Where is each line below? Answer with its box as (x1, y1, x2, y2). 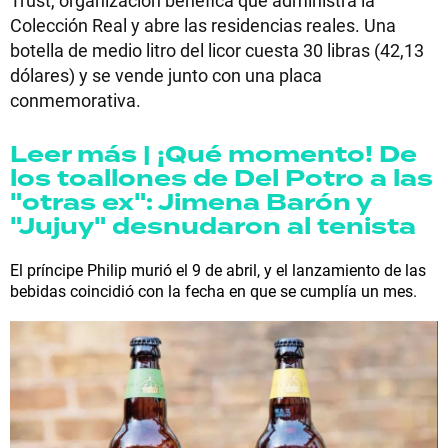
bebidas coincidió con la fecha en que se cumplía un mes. (10, 280, 417, 301)
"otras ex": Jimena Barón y (10, 186, 371, 219)
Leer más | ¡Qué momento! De (10, 138, 417, 171)
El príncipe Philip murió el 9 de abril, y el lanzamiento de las (10, 259, 426, 280)
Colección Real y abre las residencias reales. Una (10, 13, 396, 37)
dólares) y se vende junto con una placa (10, 63, 322, 87)
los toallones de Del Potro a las (10, 162, 433, 195)
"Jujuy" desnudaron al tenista (10, 210, 416, 243)
